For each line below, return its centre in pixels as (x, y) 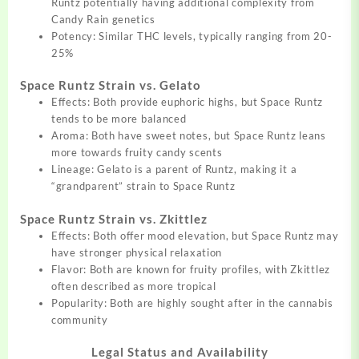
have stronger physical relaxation (137, 252)
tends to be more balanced (119, 119)
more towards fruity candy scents (137, 153)
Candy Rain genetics (103, 19)
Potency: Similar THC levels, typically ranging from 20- (192, 36)
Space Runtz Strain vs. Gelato (111, 85)
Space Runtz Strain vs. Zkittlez (114, 218)
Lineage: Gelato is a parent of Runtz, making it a (174, 169)
